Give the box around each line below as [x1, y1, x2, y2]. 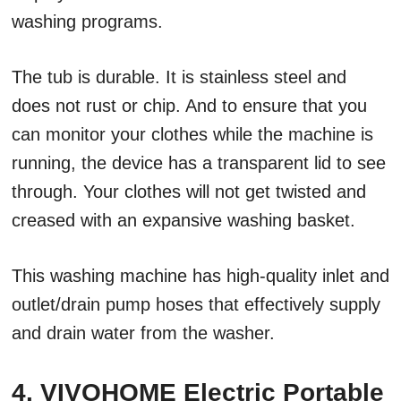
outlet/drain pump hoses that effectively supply [12, 294, 380, 315]
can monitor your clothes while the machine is [12, 124, 373, 145]
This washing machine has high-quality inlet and [12, 266, 389, 286]
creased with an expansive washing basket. [12, 210, 355, 231]
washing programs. [12, 12, 163, 32]
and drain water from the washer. [12, 323, 286, 344]
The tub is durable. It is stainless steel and [12, 67, 346, 88]
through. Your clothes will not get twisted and [12, 182, 366, 202]
